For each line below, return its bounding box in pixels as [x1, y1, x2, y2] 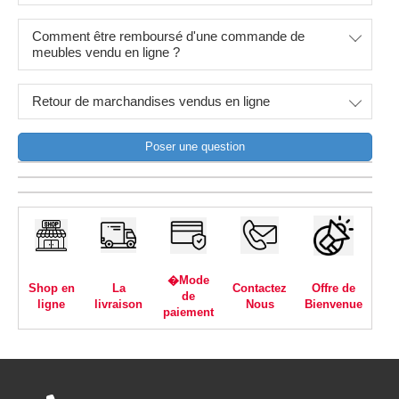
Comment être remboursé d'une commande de [32, 28, 305, 44]
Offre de [312, 281, 355, 295]
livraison [94, 297, 142, 311]
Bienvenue [305, 297, 362, 311]
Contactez [232, 281, 287, 295]
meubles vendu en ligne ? [32, 44, 180, 60]
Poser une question [145, 139, 245, 153]
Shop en [28, 281, 75, 295]
